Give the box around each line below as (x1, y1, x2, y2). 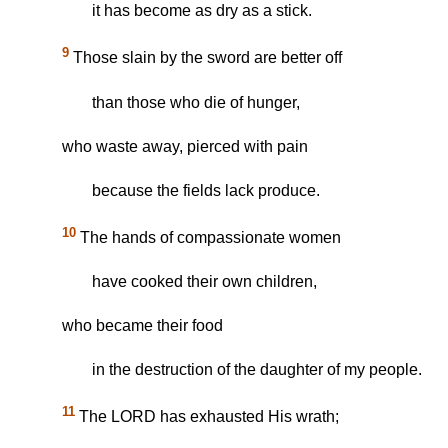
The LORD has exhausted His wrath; (75, 408, 339, 426)
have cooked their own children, (92, 273, 317, 291)
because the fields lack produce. (92, 181, 320, 199)
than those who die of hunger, (92, 93, 300, 111)
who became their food (62, 317, 223, 335)
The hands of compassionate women (76, 229, 341, 247)
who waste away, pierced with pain (62, 137, 308, 155)
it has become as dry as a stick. (92, 2, 312, 20)
